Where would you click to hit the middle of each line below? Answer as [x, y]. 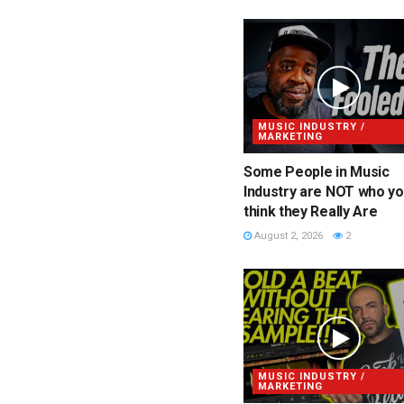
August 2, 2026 [287, 236]
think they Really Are [311, 212]
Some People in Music [317, 172]
